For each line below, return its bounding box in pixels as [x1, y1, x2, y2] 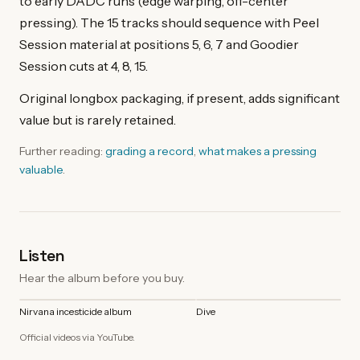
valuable [19, 162, 63, 177]
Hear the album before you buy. [19, 270, 185, 285]
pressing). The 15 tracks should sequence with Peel [19, 14, 319, 31]
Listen [19, 244, 65, 266]
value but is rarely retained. [19, 112, 176, 129]
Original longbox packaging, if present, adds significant [19, 90, 340, 107]
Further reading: [19, 143, 103, 158]
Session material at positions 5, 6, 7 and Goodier [19, 35, 299, 52]
